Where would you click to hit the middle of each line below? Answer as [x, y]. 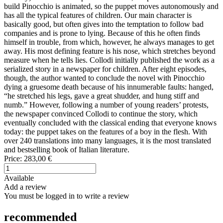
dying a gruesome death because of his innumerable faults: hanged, [109, 87]
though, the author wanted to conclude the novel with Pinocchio [104, 78]
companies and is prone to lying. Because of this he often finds [102, 33]
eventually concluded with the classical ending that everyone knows [110, 122]
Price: [13, 158]
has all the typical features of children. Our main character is [98, 15]
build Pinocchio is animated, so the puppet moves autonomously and [111, 6]
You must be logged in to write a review [67, 196]
